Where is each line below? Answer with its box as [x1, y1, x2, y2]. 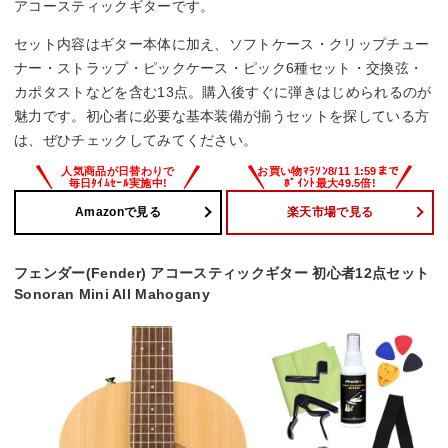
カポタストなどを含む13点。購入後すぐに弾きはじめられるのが [14, 84, 432, 101]
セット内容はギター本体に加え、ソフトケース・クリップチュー [14, 36, 430, 53]
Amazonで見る [75, 205, 161, 220]
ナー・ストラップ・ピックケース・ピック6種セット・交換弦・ [14, 60, 424, 77]
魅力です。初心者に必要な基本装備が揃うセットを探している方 [14, 108, 430, 125]
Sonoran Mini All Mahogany [14, 285, 210, 302]
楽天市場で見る [286, 205, 374, 220]
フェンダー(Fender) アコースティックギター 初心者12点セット [14, 264, 430, 281]
